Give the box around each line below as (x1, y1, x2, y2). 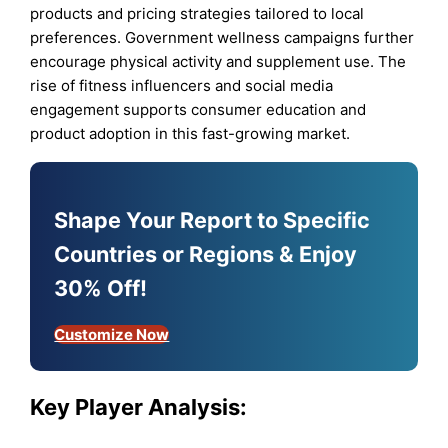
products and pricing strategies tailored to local (30, 4, 365, 24)
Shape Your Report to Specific (54, 207, 371, 234)
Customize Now (54, 325, 170, 345)
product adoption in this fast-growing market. (30, 124, 351, 144)
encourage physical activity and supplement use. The (30, 52, 407, 72)
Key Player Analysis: (30, 393, 248, 420)
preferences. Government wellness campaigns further (30, 28, 415, 48)
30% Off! (54, 275, 148, 302)
